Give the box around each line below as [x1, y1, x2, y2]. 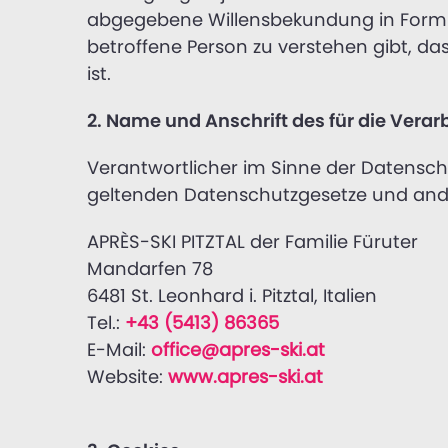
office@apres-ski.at [151, 336, 325, 362]
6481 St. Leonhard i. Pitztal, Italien [87, 282, 377, 308]
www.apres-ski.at [168, 363, 323, 389]
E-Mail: [87, 336, 151, 362]
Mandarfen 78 [87, 255, 213, 281]
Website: [87, 363, 168, 389]
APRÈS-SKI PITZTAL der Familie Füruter [87, 228, 418, 254]
